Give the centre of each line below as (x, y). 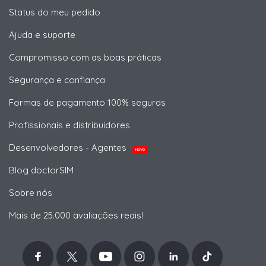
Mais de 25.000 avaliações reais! (76, 215)
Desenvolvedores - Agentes (69, 148)
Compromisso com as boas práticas (85, 57)
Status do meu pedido (55, 12)
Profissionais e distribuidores (69, 125)
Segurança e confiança (57, 80)
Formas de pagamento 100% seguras (87, 102)
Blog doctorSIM (41, 170)
